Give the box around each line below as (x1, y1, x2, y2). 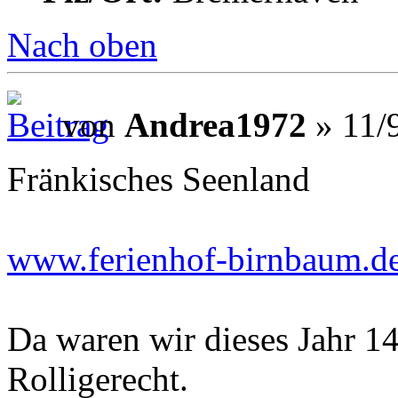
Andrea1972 (124, 105, 306, 144)
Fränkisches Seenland (7, 159, 310, 198)
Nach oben (7, 26, 157, 65)
